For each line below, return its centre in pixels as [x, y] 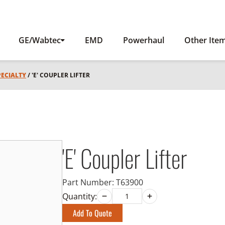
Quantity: [80, 196]
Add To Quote [92, 213]
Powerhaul [144, 40]
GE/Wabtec [40, 40]
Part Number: [89, 182]
